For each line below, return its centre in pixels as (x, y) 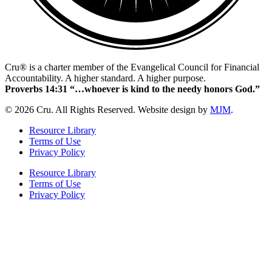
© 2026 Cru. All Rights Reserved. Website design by (107, 110)
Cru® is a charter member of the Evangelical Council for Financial (132, 67)
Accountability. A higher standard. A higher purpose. (105, 78)
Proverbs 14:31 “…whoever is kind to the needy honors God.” (132, 89)
